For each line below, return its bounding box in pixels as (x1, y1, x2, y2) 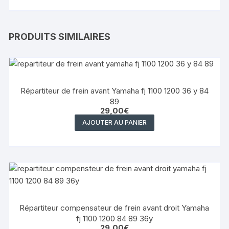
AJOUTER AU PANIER (82, 118, 147, 126)
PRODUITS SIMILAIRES (9, 31, 111, 42)
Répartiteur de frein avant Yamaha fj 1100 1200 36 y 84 (20, 85, 209, 96)
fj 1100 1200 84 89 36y (76, 213, 153, 223)
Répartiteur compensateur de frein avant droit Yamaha (19, 202, 210, 213)
